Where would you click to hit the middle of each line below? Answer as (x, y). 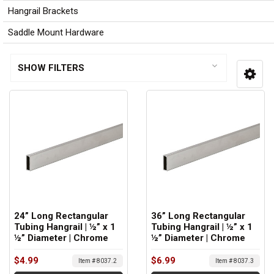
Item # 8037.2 (98, 261)
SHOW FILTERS (51, 68)
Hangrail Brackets (43, 11)
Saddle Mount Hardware (56, 32)
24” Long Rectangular (61, 216)
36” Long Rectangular (198, 216)
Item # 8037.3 (235, 261)
